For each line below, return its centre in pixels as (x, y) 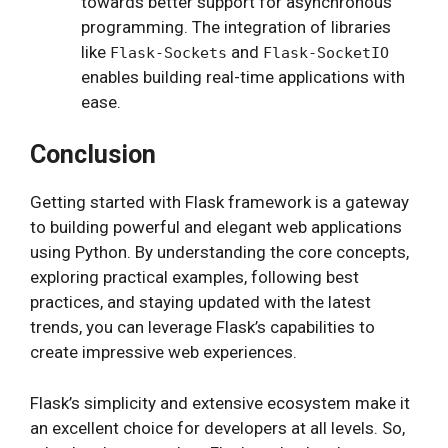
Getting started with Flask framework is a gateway (219, 202)
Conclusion (93, 154)
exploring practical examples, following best (194, 277)
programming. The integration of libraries (236, 26)
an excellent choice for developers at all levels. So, (217, 427)
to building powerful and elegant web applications (216, 227)
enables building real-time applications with (243, 76)
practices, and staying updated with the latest (200, 302)
